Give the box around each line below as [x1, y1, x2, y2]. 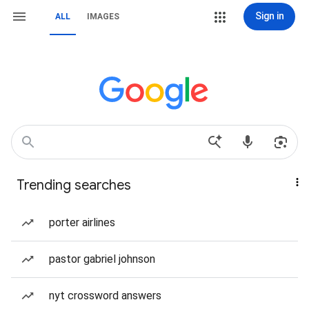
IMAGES [87, 12, 119, 21]
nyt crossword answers [49, 289, 161, 302]
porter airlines [49, 216, 115, 229]
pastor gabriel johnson [49, 252, 155, 266]
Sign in [255, 10, 284, 21]
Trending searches [17, 177, 131, 194]
